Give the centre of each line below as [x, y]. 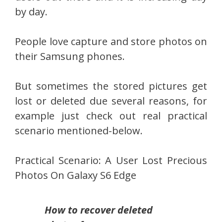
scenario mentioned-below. [79, 130]
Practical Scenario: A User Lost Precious [111, 160]
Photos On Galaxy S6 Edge [76, 175]
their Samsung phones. [70, 56]
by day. [31, 11]
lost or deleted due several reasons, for [111, 101]
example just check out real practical [111, 115]
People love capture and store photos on [111, 41]
